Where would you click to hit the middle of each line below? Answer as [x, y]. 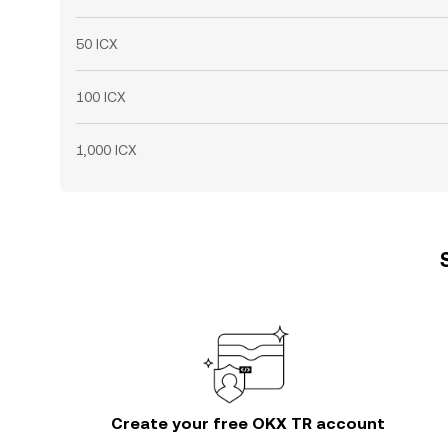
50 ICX [97, 44]
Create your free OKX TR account [248, 423]
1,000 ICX [106, 150]
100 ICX [101, 97]
